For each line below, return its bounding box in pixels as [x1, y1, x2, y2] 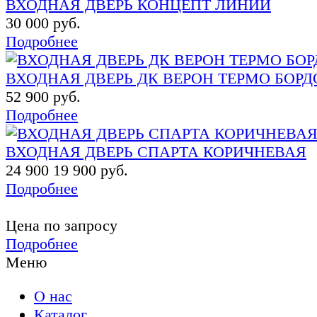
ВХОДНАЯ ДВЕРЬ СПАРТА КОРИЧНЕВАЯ [6, 142, 306, 161]
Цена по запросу [6, 216, 117, 234]
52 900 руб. [6, 87, 81, 105]
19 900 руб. [49, 161, 128, 179]
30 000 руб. [6, 13, 81, 32]
